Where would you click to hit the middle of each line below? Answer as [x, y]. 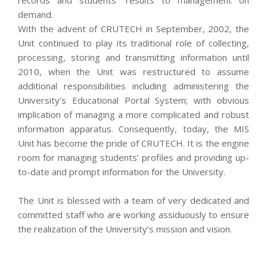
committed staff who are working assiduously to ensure [133, 214]
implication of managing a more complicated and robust [133, 114]
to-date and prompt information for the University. [122, 171]
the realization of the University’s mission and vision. [125, 229]
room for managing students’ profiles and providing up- [133, 157]
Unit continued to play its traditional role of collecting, [133, 43]
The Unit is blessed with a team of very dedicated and [133, 200]
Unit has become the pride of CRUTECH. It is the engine [133, 143]
